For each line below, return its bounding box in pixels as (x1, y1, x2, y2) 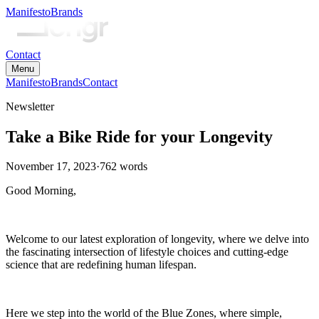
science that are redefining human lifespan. (6, 258, 197, 271)
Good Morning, (6, 184, 76, 197)
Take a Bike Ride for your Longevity (6, 127, 273, 146)
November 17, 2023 (6, 160, 96, 173)
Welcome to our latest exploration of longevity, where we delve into (6, 233, 309, 246)
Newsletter (6, 100, 54, 113)
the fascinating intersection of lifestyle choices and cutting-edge (6, 246, 288, 258)
